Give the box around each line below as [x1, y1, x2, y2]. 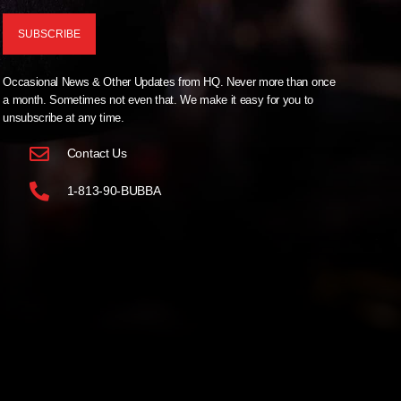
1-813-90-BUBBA [66, 183, 161, 199]
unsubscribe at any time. [3, 110, 124, 124]
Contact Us [66, 146, 127, 161]
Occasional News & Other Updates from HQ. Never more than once [3, 74, 336, 89]
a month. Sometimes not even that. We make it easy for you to [3, 92, 313, 107]
